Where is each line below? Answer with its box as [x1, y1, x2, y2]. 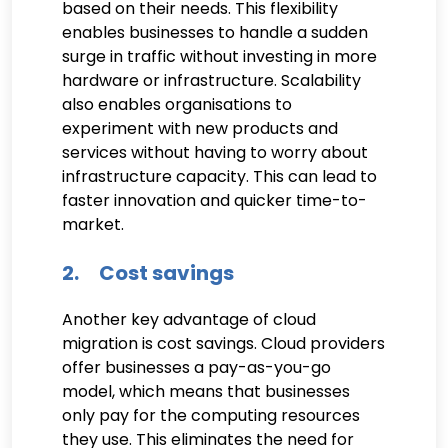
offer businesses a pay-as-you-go [62, 355, 331, 379]
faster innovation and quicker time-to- [62, 188, 367, 212]
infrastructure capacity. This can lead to [62, 164, 377, 188]
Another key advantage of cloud [62, 307, 316, 331]
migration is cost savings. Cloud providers [62, 331, 385, 355]
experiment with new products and [62, 116, 338, 140]
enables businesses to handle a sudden [62, 20, 368, 44]
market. [62, 212, 124, 236]
